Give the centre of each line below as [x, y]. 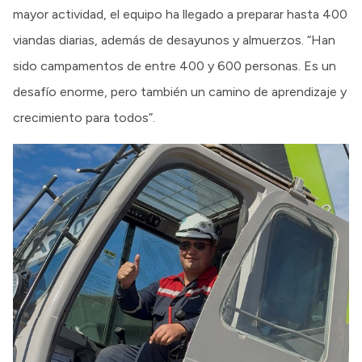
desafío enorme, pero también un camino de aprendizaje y [180, 92]
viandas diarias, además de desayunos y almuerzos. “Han [174, 40]
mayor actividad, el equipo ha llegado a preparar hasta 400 [180, 15]
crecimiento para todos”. [84, 118]
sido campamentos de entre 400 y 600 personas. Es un [175, 66]
